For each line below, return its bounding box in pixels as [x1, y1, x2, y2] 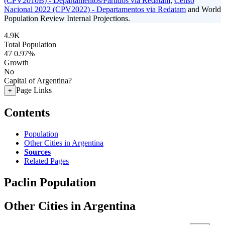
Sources [24, 147, 51, 156]
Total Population [4, 40, 56, 49]
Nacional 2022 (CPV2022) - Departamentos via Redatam [4, 5, 186, 14]
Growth [4, 58, 29, 67]
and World [186, 5, 221, 14]
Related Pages [24, 156, 69, 165]
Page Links [16, 86, 52, 94]
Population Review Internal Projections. [4, 14, 130, 23]
